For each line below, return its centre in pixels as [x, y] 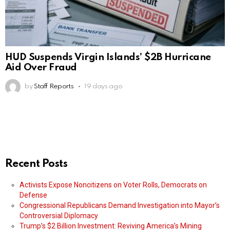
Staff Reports [54, 86]
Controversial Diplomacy [59, 215]
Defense [33, 195]
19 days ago [103, 86]
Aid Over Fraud [41, 67]
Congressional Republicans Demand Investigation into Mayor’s [120, 205]
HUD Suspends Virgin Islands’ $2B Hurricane [108, 57]
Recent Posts [36, 164]
